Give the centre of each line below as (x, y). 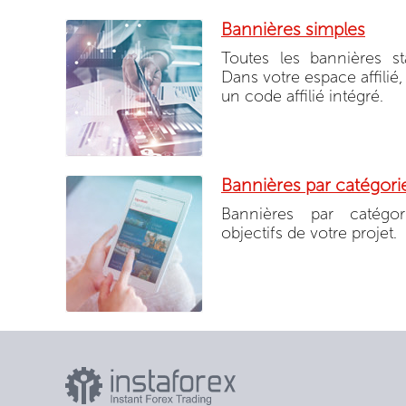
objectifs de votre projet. (309, 233)
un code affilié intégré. (302, 96)
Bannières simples (293, 29)
